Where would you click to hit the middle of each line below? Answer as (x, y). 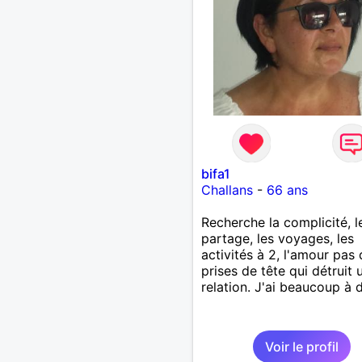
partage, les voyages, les (277, 238)
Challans (227, 189)
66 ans (287, 189)
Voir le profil (301, 346)
